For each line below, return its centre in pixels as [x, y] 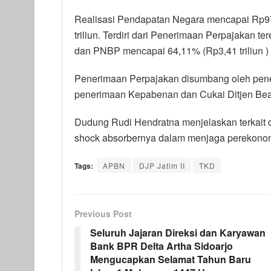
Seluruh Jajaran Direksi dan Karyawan [178, 232]
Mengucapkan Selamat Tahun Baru [171, 259]
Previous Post [103, 213]
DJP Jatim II [162, 165]
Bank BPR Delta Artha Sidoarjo [162, 246]
